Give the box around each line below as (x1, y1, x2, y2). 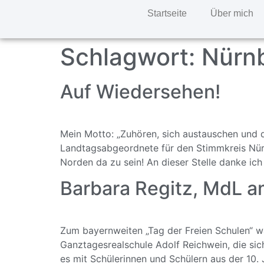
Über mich (210, 8, 253, 18)
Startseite (147, 8, 187, 18)
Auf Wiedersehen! (60, 80, 220, 103)
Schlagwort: (60, 42, 202, 71)
